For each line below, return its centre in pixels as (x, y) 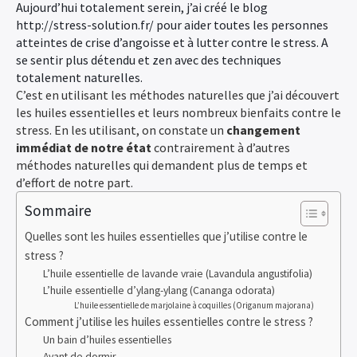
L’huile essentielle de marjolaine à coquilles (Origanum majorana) (194, 305)
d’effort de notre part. (75, 182)
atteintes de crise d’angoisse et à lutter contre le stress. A (172, 42)
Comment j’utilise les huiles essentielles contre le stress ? (169, 322)
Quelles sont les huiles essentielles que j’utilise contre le (166, 236)
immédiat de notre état (84, 147)
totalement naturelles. (79, 77)
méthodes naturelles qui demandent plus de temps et (162, 165)
